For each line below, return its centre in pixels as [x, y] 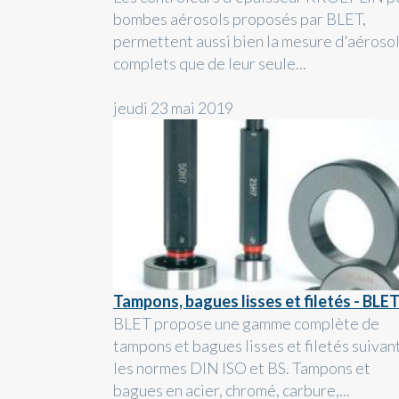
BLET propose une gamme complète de [246, 323]
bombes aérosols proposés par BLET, [240, 19]
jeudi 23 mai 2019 [173, 108]
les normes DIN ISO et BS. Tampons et [242, 367]
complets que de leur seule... [210, 64]
